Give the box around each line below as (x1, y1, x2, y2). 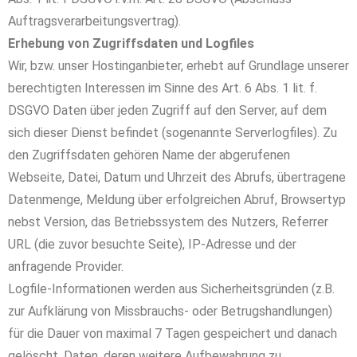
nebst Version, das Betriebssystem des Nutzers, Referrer (8, 214, 328, 229)
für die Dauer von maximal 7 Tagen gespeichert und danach (8, 326, 337, 341)
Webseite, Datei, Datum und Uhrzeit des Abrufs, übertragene (8, 170, 346, 185)
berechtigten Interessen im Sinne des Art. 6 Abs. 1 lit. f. (8, 80, 317, 96)
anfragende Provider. (8, 259, 124, 274)
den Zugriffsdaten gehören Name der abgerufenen (8, 147, 290, 163)
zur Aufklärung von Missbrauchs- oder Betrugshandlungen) (8, 304, 332, 319)
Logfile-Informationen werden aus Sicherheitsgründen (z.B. (8, 281, 335, 296)
